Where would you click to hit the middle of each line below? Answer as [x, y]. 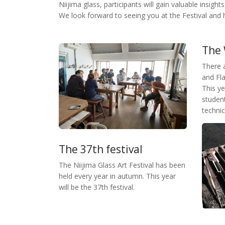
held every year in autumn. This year [117, 176]
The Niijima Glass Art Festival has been [122, 165]
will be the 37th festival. [97, 187]
